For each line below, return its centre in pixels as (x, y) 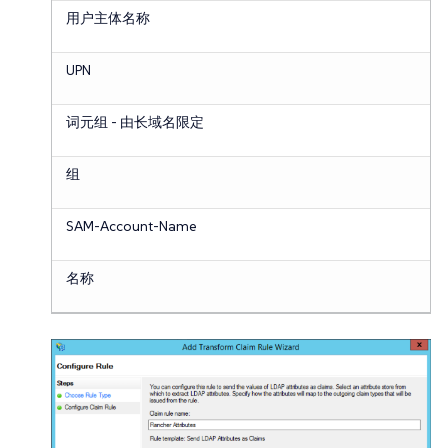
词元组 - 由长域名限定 (134, 121)
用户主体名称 (107, 17)
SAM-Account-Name (131, 225)
